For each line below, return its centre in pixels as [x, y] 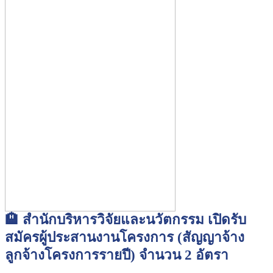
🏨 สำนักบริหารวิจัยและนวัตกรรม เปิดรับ [125, 219]
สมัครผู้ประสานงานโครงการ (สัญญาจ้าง [124, 237]
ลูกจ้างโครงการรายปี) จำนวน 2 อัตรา [116, 255]
